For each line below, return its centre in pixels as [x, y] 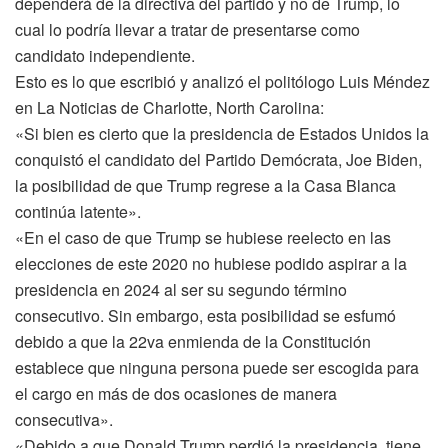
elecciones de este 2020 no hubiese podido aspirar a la [211, 263]
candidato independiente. [105, 55]
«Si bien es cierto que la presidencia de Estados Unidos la [222, 133]
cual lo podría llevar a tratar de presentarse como [187, 29]
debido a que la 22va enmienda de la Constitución [193, 341]
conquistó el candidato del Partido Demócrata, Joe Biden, [218, 159]
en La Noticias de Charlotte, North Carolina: [169, 107]
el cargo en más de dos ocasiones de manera [176, 393]
